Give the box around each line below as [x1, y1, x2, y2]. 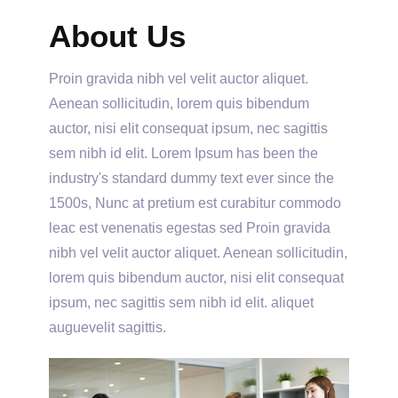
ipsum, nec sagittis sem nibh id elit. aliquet [49, 295, 314, 310]
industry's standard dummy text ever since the [49, 171, 334, 186]
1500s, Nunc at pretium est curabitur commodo [49, 195, 341, 211]
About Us [49, 19, 186, 53]
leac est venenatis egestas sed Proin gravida [49, 220, 330, 235]
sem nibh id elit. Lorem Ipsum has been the [49, 146, 318, 161]
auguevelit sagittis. [49, 320, 166, 335]
